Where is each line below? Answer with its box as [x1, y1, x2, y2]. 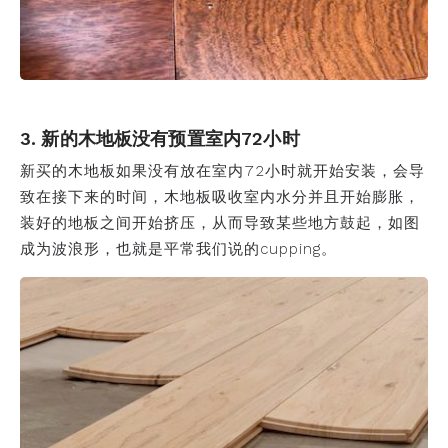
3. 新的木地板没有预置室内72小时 [20, 128, 300, 149]
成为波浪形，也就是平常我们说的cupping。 [20, 240, 337, 258]
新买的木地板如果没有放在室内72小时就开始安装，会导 [20, 162, 425, 180]
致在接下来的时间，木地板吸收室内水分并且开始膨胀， [20, 188, 420, 206]
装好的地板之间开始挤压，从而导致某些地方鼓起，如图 [20, 214, 420, 232]
